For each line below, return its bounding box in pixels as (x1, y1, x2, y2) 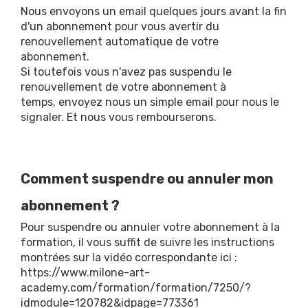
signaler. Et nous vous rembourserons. (21, 111, 217, 124)
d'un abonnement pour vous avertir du (21, 20, 219, 33)
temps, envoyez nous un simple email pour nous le (21, 96, 279, 109)
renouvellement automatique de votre (21, 35, 219, 48)
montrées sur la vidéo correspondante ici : (21, 251, 237, 264)
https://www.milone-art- (21, 266, 150, 279)
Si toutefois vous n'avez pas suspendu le (21, 65, 232, 78)
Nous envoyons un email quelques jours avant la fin (21, 5, 287, 18)
